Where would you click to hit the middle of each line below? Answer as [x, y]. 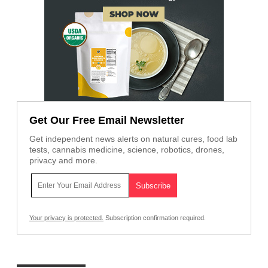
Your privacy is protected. [66, 217]
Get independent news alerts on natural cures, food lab [133, 138]
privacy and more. [63, 160]
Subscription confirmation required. [155, 217]
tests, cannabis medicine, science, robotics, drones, [127, 149]
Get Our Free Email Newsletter [107, 120]
